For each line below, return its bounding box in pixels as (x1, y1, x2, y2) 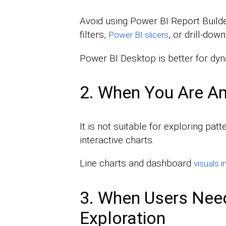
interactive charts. (79, 134, 154, 146)
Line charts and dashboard (79, 157, 194, 169)
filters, (79, 28, 108, 40)
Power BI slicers (108, 29, 168, 40)
